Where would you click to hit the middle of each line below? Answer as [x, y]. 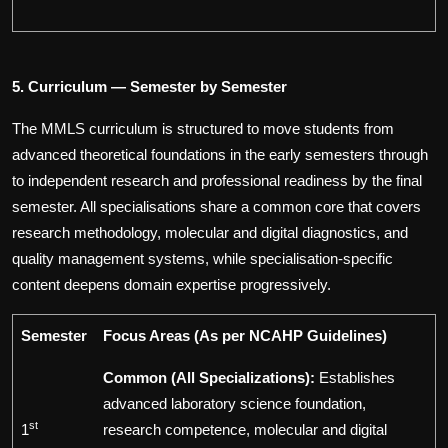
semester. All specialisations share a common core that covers [216, 207]
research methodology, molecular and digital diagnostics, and [210, 233]
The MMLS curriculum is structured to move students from [203, 129]
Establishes [357, 378]
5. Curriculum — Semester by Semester [149, 87]
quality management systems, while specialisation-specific [202, 259]
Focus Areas [146, 336]
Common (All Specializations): [209, 378]
